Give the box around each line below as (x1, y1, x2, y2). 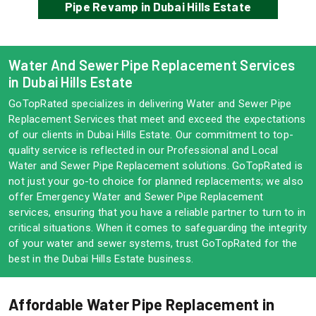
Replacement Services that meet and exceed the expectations (8, 113, 306, 126)
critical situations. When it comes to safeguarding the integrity (8, 221, 307, 235)
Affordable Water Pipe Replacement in (8, 295, 274, 314)
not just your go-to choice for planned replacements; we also (8, 175, 303, 188)
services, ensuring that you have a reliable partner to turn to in (8, 206, 306, 219)
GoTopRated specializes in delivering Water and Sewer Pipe (8, 97, 292, 111)
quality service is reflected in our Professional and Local (8, 144, 279, 157)
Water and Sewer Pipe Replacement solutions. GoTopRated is (8, 159, 303, 173)
